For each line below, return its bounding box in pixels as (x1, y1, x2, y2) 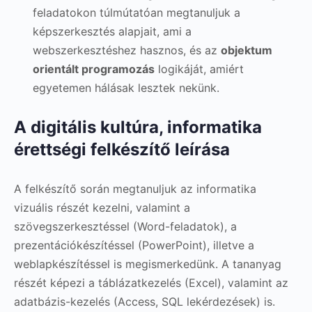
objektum (221, 42, 272, 57)
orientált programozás (33, 61, 155, 76)
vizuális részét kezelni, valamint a (14, 200, 190, 214)
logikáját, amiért (155, 61, 244, 76)
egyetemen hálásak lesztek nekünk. (33, 80, 219, 95)
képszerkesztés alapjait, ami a (33, 24, 192, 38)
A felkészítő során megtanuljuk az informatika (14, 181, 256, 196)
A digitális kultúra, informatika (14, 116, 262, 137)
